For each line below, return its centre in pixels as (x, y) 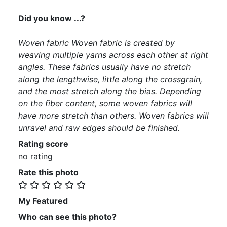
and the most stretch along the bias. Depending (110, 91)
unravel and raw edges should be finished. (99, 127)
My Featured (43, 200)
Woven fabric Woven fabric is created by (97, 42)
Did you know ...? (52, 18)
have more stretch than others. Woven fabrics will (113, 115)
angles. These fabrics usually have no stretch (104, 67)
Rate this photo (48, 172)
